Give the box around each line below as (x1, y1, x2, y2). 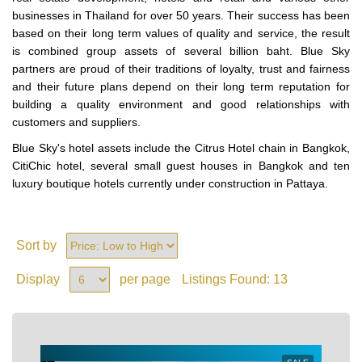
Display (16, 271, 60, 286)
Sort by (16, 238, 57, 252)
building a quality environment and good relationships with (12, 97, 350, 111)
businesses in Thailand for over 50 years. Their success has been (12, 8, 350, 22)
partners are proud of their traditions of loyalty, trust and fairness (12, 61, 350, 75)
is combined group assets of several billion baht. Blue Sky (12, 44, 350, 57)
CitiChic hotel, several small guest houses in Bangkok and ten (12, 158, 350, 172)
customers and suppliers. (12, 115, 141, 128)
